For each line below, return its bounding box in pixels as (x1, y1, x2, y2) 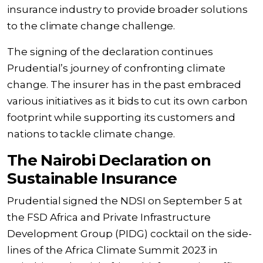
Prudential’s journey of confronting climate (7, 62, 225, 74)
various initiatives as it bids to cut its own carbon (7, 95, 248, 107)
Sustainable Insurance (7, 169, 177, 188)
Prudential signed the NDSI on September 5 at (7, 195, 242, 207)
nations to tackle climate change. (7, 128, 176, 140)
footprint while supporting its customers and (7, 112, 235, 123)
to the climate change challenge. (7, 20, 176, 32)
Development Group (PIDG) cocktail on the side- (7, 228, 252, 240)
